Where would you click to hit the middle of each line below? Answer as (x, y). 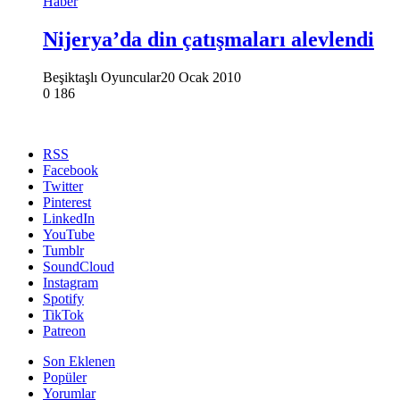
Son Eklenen (79, 361)
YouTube (69, 234)
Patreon (64, 330)
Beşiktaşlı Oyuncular (102, 77)
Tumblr (63, 250)
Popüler (65, 377)
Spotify (63, 298)
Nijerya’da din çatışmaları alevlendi (208, 39)
